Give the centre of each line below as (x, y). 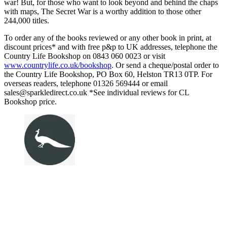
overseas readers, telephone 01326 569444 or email (86, 84)
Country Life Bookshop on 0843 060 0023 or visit (85, 56)
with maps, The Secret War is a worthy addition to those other (103, 12)
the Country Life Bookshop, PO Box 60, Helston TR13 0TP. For (108, 74)
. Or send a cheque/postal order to (165, 65)
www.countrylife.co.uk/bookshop (58, 65)
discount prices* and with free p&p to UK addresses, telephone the (111, 47)
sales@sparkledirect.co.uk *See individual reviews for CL (97, 93)
